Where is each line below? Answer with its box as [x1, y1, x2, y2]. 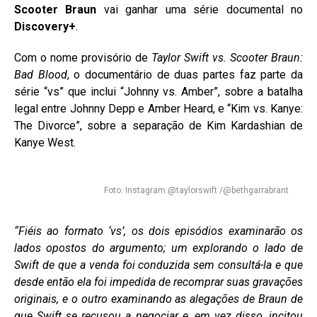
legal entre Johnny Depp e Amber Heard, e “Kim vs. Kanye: [14, 102, 303, 115]
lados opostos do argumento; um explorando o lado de [14, 241, 303, 255]
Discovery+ [14, 20, 76, 33]
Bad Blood [14, 68, 67, 81]
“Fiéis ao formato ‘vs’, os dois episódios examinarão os [14, 224, 303, 238]
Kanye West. [14, 136, 76, 149]
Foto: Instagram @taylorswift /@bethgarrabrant [104, 185, 289, 195]
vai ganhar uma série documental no [96, 3, 304, 16]
